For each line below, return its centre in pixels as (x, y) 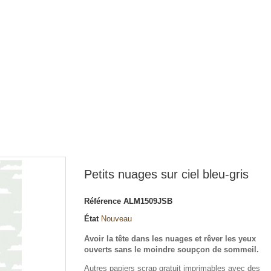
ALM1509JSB (148, 201)
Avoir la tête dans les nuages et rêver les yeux (170, 239)
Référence (103, 201)
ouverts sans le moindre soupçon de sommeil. (173, 250)
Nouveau (116, 219)
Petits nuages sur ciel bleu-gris (166, 174)
